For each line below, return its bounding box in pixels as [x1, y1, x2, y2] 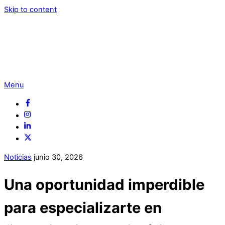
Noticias [4, 153, 32, 162]
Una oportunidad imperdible [4, 175, 204, 193]
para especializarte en [4, 198, 162, 216]
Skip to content [4, 5, 57, 14]
